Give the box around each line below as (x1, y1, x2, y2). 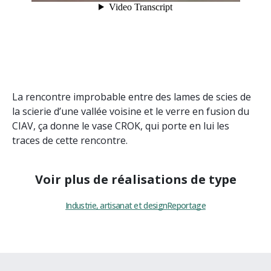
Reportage (167, 199, 206, 211)
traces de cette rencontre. (12, 134, 128, 147)
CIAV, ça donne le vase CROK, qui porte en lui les (12, 119, 229, 132)
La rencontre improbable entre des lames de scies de (12, 90, 251, 103)
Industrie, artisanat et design (65, 199, 168, 211)
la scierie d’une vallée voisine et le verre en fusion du (12, 105, 249, 118)
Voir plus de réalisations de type (34, 171, 237, 188)
